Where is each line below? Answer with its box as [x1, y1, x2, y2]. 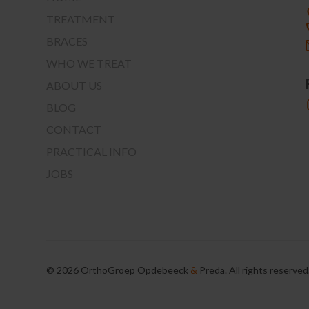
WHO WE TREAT [46, 56, 132, 70]
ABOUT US [46, 78, 103, 92]
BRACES [46, 34, 88, 48]
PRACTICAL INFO [46, 144, 137, 158]
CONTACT [46, 122, 102, 136]
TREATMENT [46, 12, 116, 26]
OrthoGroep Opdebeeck [79, 263, 191, 276]
